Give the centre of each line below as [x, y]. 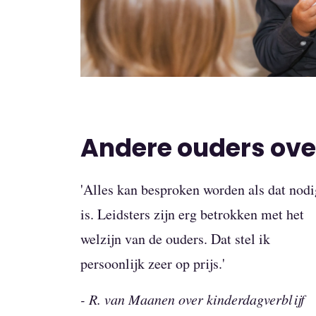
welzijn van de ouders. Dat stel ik [175, 239]
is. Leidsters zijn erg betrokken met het [192, 214]
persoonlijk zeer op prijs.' [153, 264]
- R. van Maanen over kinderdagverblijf [193, 299]
